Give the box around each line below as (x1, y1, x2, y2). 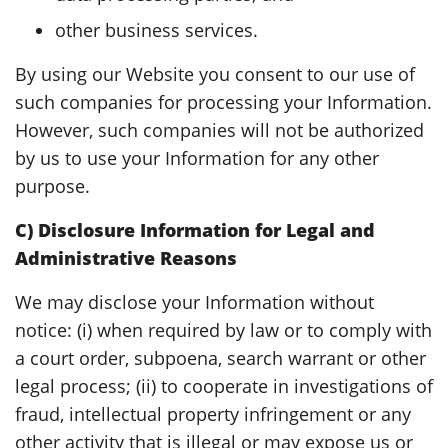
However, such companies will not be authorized (15, 117, 424, 142)
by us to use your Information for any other (15, 145, 379, 170)
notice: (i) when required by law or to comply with (15, 317, 432, 342)
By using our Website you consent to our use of (15, 61, 415, 86)
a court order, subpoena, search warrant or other (15, 345, 426, 370)
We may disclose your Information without (15, 289, 374, 314)
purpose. (15, 173, 90, 198)
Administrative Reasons (15, 245, 237, 270)
